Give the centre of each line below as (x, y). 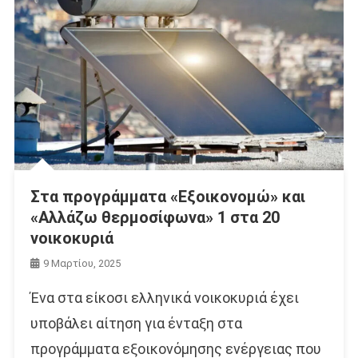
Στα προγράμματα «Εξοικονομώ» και (167, 197)
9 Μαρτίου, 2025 (82, 264)
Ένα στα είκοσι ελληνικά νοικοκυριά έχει (164, 298)
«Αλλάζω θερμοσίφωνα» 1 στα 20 (155, 218)
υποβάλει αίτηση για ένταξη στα (136, 324)
